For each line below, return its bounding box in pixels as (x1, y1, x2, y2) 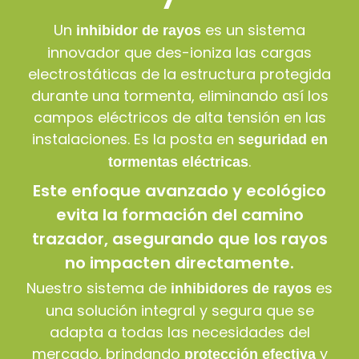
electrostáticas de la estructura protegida (28, 64, 331, 85)
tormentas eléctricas (108, 154, 248, 171)
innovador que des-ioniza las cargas (47, 42, 312, 63)
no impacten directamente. (65, 252, 294, 275)
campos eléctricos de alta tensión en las (33, 107, 326, 128)
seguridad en (237, 131, 328, 148)
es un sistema (201, 20, 305, 41)
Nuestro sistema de (26, 278, 171, 299)
